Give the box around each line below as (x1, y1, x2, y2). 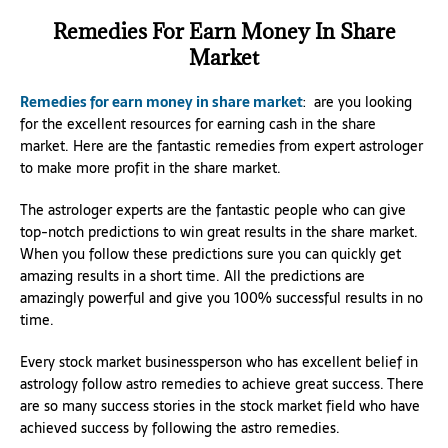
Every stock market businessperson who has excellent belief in (20, 350, 418, 373)
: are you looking (303, 90, 412, 113)
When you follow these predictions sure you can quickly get (20, 242, 401, 265)
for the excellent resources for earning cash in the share (20, 112, 376, 135)
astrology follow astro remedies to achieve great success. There (20, 372, 424, 395)
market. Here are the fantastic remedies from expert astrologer (20, 134, 423, 157)
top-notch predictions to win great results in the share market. (20, 220, 418, 243)
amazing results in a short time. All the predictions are (20, 264, 365, 287)
